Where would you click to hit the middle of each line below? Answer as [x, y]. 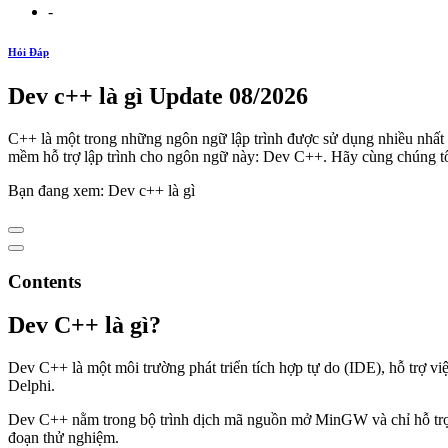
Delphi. [31, 386]
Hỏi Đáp [28, 51]
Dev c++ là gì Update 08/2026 [158, 95]
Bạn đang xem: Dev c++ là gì [101, 190]
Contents [44, 281]
